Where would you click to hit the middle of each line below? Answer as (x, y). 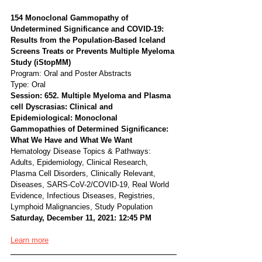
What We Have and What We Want (71, 140)
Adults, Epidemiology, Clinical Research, (80, 162)
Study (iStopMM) (41, 62)
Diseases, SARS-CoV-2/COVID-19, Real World (91, 185)
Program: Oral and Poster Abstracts (71, 73)
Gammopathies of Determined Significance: (91, 129)
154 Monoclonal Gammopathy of (70, 18)
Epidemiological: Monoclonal (65, 118)
